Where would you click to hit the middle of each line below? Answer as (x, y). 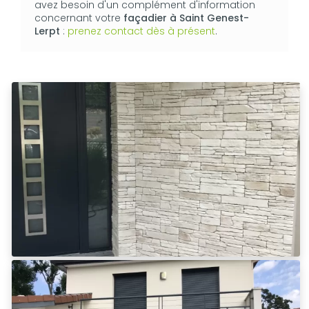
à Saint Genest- (208, 18)
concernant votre (79, 18)
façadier (145, 18)
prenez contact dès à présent (141, 31)
